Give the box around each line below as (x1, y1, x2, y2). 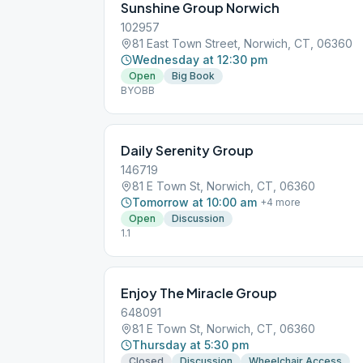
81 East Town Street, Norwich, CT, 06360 (132, 36, 352, 50)
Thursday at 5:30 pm (132, 338, 249, 352)
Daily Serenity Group (121, 142, 254, 159)
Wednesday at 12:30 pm (132, 53, 267, 66)
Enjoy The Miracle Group (121, 284, 277, 301)
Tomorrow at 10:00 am (132, 195, 257, 209)
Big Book (172, 70, 215, 82)
